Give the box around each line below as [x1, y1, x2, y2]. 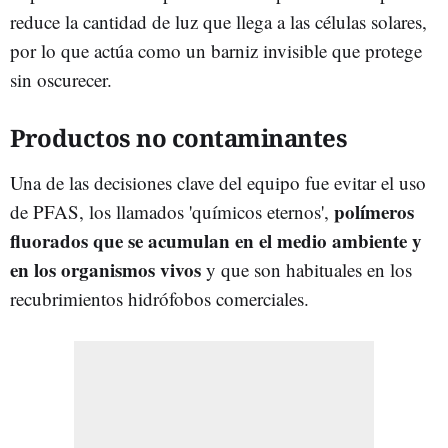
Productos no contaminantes [10, 120, 347, 154]
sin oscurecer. [10, 66, 112, 92]
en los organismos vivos [10, 255, 201, 283]
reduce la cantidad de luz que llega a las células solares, [10, 8, 427, 34]
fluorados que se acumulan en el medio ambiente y [10, 226, 422, 254]
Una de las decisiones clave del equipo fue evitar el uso [10, 169, 426, 195]
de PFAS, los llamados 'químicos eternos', [10, 198, 329, 224]
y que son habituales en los [201, 256, 412, 282]
